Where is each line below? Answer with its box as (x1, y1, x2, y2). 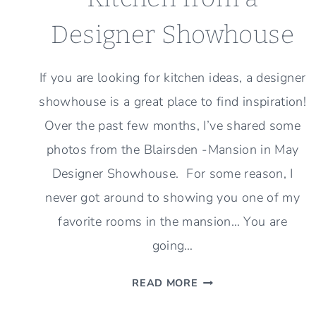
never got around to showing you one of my (45, 189, 300, 207)
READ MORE (132, 276, 198, 291)
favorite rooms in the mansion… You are (58, 213, 287, 231)
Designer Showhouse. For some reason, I (51, 165, 293, 183)
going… (152, 237, 193, 255)
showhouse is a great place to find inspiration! (39, 93, 307, 111)
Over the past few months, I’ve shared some (44, 117, 301, 135)
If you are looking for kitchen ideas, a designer (39, 69, 306, 87)
